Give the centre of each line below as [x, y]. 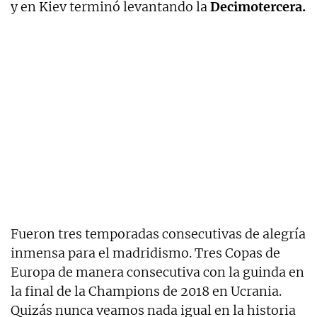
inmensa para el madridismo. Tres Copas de [145, 253]
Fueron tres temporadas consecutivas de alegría [158, 234]
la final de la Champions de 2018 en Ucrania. [146, 291]
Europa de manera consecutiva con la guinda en [157, 272]
